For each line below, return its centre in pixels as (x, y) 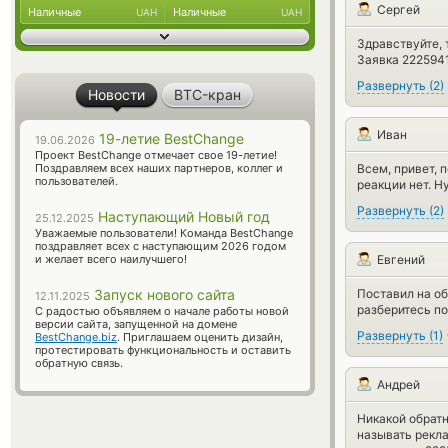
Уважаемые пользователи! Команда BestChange (164, 233)
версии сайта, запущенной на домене (136, 324)
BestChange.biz (76, 337)
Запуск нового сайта (162, 294)
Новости (116, 94)
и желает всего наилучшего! (111, 259)
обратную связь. (79, 363)
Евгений (401, 259)
